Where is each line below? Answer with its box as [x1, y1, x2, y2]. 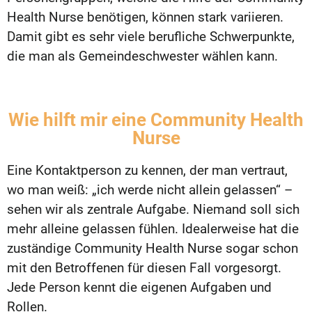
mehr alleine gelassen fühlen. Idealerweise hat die [7, 221, 299, 237]
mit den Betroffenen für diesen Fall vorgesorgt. [7, 260, 281, 276]
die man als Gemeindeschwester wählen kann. [7, 47, 278, 64]
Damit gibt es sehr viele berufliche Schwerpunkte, [7, 28, 295, 45]
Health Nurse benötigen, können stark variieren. [7, 8, 283, 25]
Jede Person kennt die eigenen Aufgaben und [7, 279, 272, 296]
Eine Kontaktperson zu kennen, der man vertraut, [7, 162, 288, 179]
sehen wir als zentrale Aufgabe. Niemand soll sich [7, 201, 299, 218]
